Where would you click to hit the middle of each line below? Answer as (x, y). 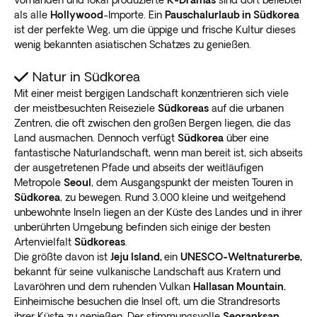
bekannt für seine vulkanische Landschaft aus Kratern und (148, 271)
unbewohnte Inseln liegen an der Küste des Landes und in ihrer (158, 212)
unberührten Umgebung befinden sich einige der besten (142, 227)
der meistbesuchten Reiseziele (86, 108)
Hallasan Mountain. (240, 286)
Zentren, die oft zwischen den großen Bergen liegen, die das (152, 123)
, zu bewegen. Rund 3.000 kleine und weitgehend (173, 197)
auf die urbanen (246, 108)
